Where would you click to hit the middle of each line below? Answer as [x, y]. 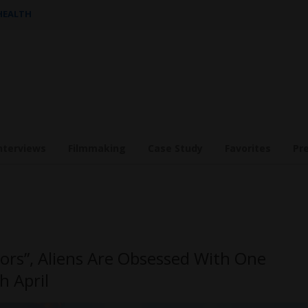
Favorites [248, 148]
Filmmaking [97, 148]
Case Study [175, 148]
